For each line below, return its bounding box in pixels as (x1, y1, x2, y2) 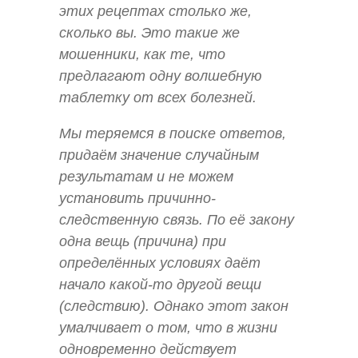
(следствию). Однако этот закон (59, 297, 288, 314)
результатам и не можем (59, 168, 233, 185)
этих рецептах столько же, (59, 2, 252, 19)
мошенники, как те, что (59, 46, 225, 62)
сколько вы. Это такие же (59, 24, 240, 41)
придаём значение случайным (59, 146, 259, 163)
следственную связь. (59, 211, 207, 228)
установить (59, 189, 148, 206)
